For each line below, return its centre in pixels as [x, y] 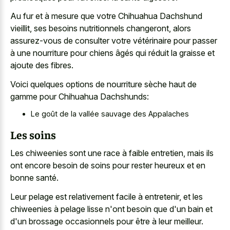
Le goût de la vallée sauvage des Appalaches [110, 114]
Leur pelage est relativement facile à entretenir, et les [107, 196]
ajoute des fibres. [42, 65]
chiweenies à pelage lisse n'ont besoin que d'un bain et [111, 209]
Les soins [33, 134]
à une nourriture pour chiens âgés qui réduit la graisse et [112, 53]
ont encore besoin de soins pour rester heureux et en [108, 166]
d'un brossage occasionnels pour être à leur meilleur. [107, 221]
